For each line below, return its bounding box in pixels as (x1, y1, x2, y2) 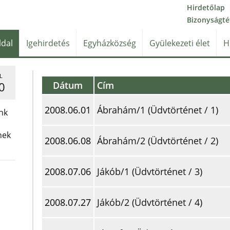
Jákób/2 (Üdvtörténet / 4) (97, 196, 202, 208)
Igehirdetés (26, 37, 70, 49)
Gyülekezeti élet (149, 37, 210, 49)
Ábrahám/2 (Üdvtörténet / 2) (97, 135, 218, 147)
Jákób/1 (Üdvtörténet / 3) (97, 165, 202, 178)
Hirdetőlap (187, 3, 225, 12)
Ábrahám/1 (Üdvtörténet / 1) (97, 104, 218, 116)
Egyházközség (83, 37, 136, 49)
